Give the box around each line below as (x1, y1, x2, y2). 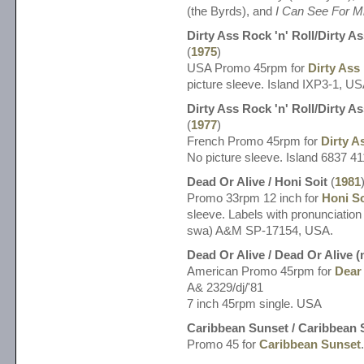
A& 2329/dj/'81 (187, 280, 263, 294)
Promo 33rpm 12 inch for (187, 191, 322, 205)
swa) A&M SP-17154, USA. (187, 223, 333, 237)
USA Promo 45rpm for (187, 61, 308, 75)
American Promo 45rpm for (187, 264, 335, 278)
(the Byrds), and (187, 4, 275, 18)
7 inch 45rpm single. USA (187, 297, 322, 310)
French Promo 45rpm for (187, 134, 321, 148)
